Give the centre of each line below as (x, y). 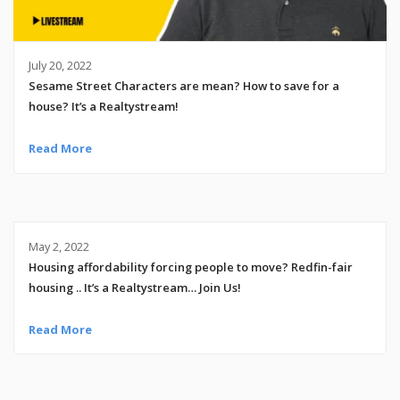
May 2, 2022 (58, 246)
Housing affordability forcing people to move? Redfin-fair (190, 267)
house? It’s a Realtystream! (103, 107)
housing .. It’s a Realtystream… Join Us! (134, 287)
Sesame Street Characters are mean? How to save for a (183, 86)
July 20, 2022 (60, 66)
